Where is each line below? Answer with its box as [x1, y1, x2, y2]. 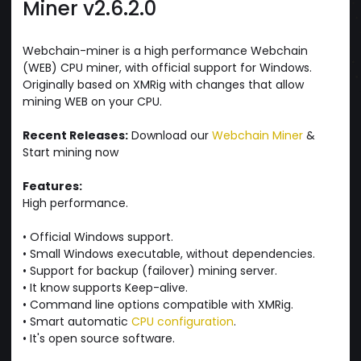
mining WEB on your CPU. [23, 93, 162, 110]
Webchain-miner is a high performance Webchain [23, 42, 308, 59]
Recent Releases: [23, 127, 128, 143]
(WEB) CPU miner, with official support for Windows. [23, 59, 312, 76]
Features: [23, 177, 82, 194]
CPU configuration [131, 313, 234, 330]
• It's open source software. [23, 330, 175, 346]
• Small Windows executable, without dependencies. [23, 245, 315, 262]
